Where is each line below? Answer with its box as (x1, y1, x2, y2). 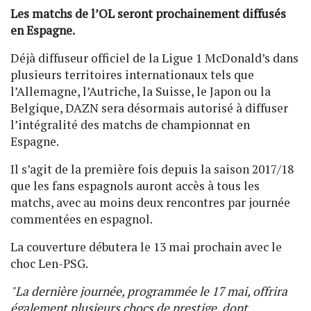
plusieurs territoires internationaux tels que (10, 67, 254, 83)
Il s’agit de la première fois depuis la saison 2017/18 (10, 161, 294, 178)
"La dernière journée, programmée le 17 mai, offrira (10, 283, 287, 300)
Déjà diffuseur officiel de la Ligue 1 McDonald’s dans (10, 50, 299, 67)
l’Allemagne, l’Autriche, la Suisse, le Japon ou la (10, 83, 271, 100)
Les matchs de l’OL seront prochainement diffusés (10, 6, 286, 22)
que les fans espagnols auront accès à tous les (10, 178, 260, 194)
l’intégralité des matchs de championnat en (10, 117, 250, 133)
